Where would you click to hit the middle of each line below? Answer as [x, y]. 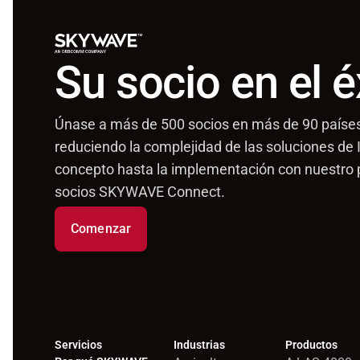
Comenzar [101, 228]
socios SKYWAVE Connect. [140, 191]
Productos [312, 344]
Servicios [78, 344]
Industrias [200, 344]
